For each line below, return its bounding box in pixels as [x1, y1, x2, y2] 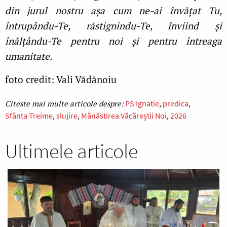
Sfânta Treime [5, 110, 53, 121]
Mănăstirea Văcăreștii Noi [81, 110, 167, 121]
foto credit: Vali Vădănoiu [5, 73, 117, 86]
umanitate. [5, 50, 54, 63]
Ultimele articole [5, 138, 138, 164]
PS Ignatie [125, 98, 159, 109]
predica [163, 98, 188, 109]
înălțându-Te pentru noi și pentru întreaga [5, 34, 222, 48]
